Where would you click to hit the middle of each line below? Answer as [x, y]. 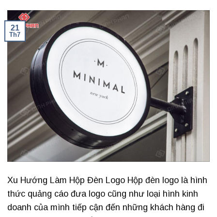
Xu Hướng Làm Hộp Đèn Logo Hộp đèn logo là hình [107, 180]
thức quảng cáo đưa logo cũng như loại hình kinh [103, 194]
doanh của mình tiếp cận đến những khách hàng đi [106, 207]
